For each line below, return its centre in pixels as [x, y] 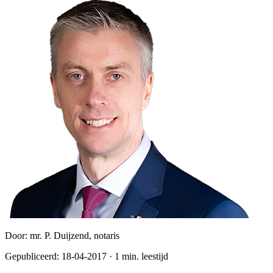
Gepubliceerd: [33, 256]
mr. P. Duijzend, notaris [75, 235]
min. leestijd [144, 256]
